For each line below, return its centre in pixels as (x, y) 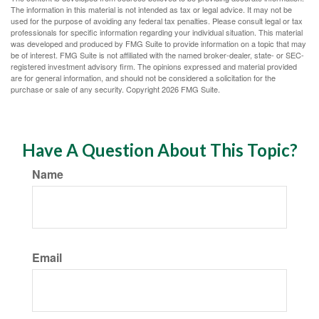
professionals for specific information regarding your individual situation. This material (157, 32)
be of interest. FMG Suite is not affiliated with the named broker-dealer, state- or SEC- (157, 55)
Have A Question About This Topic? (159, 150)
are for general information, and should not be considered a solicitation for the (143, 78)
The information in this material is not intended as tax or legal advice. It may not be (151, 9)
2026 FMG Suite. (191, 89)
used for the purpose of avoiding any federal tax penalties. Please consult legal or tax (157, 21)
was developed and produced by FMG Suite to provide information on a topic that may (158, 43)
